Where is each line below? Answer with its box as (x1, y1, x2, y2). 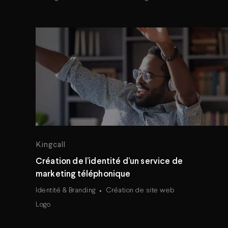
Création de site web (105, 187, 175, 194)
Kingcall (36, 141, 66, 149)
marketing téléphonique (36, 170, 131, 179)
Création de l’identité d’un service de (36, 157, 183, 166)
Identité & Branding (36, 187, 96, 194)
